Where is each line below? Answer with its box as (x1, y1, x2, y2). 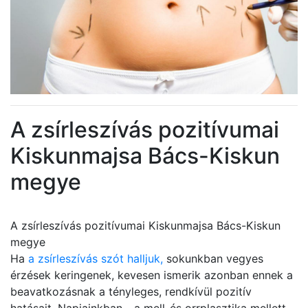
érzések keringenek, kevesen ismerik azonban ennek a (10, 268, 293, 282)
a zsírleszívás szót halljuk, (28, 252, 163, 265)
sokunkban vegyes (163, 252, 263, 265)
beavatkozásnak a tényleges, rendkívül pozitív (10, 285, 252, 298)
